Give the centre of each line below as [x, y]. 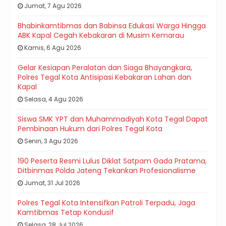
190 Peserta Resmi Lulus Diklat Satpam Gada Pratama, [112, 161]
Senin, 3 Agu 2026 [50, 141]
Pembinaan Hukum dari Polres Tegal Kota [90, 129]
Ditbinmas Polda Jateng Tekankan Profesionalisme [107, 171]
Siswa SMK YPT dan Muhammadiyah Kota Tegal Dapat [113, 119]
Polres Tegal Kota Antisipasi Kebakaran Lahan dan [104, 77]
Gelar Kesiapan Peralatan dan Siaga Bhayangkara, [105, 68]
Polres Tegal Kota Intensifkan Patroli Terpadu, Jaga [106, 203]
